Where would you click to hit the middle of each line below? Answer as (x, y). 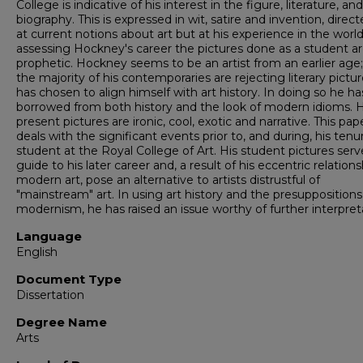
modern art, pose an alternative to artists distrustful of (168, 180)
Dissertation (50, 295)
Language (49, 236)
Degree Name (62, 322)
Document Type (69, 279)
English (37, 252)
